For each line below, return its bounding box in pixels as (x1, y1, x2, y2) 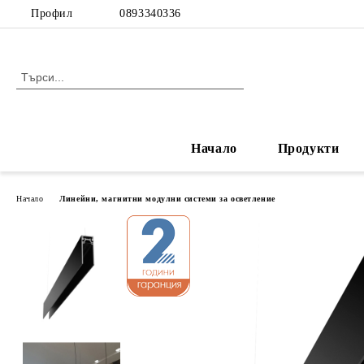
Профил (31, 7, 73, 19)
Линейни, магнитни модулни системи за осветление (59, 193, 275, 203)
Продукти (277, 141, 340, 155)
